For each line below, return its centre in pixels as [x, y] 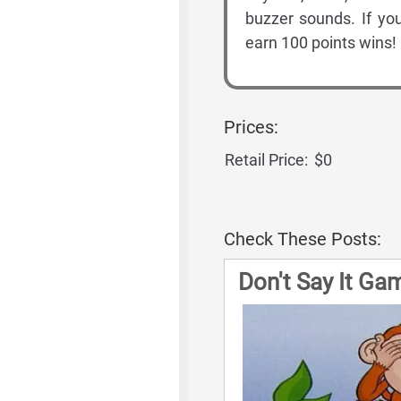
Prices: [251, 127]
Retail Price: [266, 160]
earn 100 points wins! [320, 43]
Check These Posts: [302, 239]
